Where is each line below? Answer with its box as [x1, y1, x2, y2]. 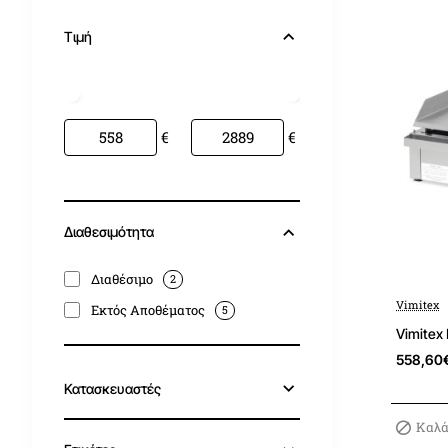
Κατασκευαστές [64, 379, 161, 397]
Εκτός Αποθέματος [91, 301, 205, 320]
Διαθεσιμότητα [64, 223, 154, 241]
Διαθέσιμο [91, 270, 153, 289]
